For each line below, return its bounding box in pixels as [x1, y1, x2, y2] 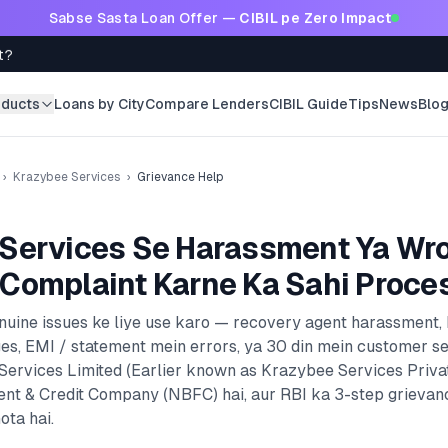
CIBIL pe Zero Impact [239, 10, 392, 26]
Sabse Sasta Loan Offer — [48, 10, 240, 26]
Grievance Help [137, 170, 224, 184]
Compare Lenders [145, 96, 270, 112]
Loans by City [54, 96, 146, 112]
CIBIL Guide [269, 96, 349, 112]
